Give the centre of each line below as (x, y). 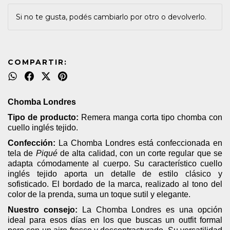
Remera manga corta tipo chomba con (150, 117)
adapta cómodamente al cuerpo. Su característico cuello (115, 163)
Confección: (32, 143)
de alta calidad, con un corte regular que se (140, 153)
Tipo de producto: (43, 117)
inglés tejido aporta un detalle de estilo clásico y (115, 174)
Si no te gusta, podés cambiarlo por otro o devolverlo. (111, 17)
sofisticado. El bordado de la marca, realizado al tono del (115, 184)
